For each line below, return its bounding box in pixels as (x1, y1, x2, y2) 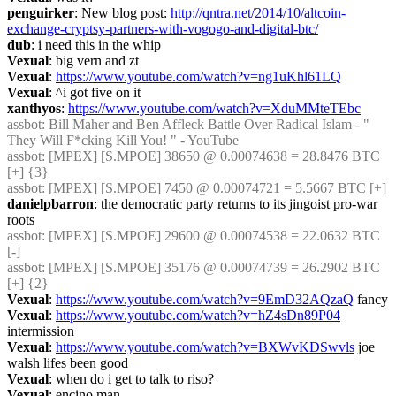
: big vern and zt (49, 53, 139, 68)
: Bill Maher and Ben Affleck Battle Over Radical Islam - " (42, 117, 369, 132)
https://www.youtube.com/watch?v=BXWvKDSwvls (56, 339, 354, 354)
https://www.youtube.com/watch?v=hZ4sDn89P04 (56, 308, 340, 323)
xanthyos (7, 101, 61, 116)
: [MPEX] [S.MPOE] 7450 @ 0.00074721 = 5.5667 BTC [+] (42, 180, 386, 195)
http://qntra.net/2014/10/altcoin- (171, 5, 346, 20)
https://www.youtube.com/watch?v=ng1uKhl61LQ (56, 69, 341, 84)
